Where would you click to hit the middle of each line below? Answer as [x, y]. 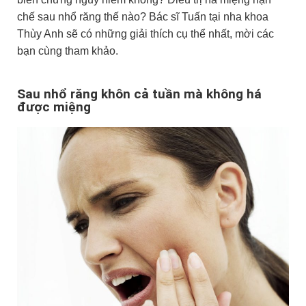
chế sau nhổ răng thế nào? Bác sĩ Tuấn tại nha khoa [143, 17]
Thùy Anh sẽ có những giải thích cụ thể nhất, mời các [145, 34]
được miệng [54, 107]
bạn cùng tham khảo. [68, 51]
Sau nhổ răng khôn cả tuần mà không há [139, 94]
